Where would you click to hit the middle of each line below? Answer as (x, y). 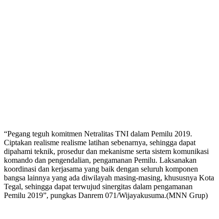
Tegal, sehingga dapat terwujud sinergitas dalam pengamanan (98, 186)
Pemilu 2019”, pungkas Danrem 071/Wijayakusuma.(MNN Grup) (106, 195)
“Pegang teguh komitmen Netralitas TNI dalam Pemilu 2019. (98, 133)
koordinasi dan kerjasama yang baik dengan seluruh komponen (101, 169)
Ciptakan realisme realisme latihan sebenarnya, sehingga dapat (100, 142)
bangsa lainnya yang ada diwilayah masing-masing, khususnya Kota (109, 177)
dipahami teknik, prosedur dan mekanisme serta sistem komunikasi (106, 151)
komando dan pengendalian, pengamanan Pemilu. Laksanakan (100, 160)
